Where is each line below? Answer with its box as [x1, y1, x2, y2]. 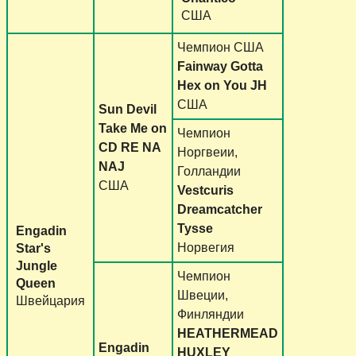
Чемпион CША [177, 40, 264, 54]
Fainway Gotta [177, 59, 263, 73]
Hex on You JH [177, 78, 267, 92]
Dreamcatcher [177, 202, 262, 216]
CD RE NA [99, 140, 161, 154]
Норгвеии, [177, 145, 238, 159]
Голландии [177, 164, 241, 178]
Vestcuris [177, 183, 234, 197]
